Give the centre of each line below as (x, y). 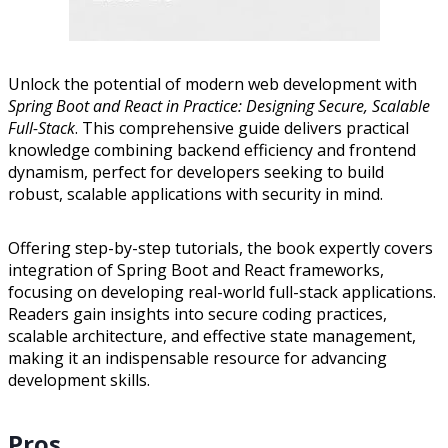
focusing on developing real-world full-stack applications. (222, 291)
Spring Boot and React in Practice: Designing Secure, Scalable (219, 105)
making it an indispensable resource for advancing (197, 357)
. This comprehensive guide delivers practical (242, 127)
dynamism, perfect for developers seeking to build (196, 171)
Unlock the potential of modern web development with (212, 83)
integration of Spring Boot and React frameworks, (196, 269)
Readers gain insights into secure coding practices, (197, 313)
